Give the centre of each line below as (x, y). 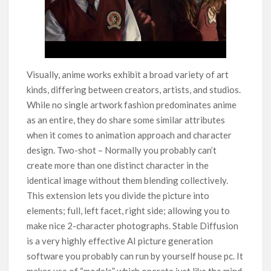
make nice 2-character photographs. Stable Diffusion (133, 226)
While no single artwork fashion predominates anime (132, 105)
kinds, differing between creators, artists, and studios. (134, 90)
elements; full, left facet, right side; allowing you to (129, 211)
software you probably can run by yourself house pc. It (135, 256)
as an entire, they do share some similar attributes (126, 120)
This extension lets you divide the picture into (118, 196)
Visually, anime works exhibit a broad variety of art (128, 75)
